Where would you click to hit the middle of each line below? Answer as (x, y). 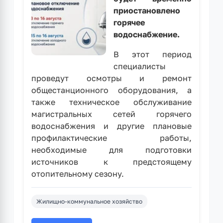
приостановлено (147, 10)
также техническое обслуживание (111, 102)
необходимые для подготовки (111, 150)
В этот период (153, 54)
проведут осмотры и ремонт (111, 78)
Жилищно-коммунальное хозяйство (89, 201)
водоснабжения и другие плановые (111, 126)
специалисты (140, 66)
